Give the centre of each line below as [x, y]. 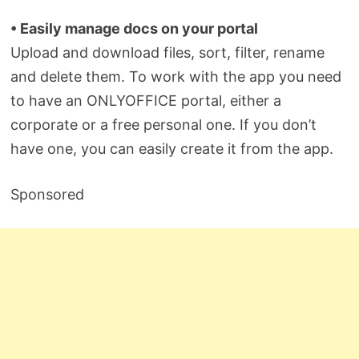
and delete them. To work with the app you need [176, 76]
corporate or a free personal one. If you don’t [164, 124]
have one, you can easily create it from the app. [172, 148]
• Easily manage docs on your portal [135, 28]
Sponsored [48, 194]
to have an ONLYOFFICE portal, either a [146, 100]
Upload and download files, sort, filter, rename [168, 52]
